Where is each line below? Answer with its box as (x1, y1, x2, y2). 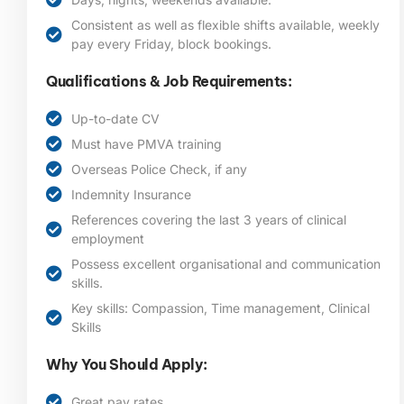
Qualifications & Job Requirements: (46, 71, 291, 90)
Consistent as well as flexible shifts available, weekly (70, 16, 380, 32)
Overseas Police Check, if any (70, 161, 247, 177)
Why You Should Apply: (46, 354, 207, 373)
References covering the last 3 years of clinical (70, 211, 346, 227)
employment (70, 230, 144, 246)
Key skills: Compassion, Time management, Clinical (70, 299, 370, 316)
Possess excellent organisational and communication (70, 255, 381, 271)
